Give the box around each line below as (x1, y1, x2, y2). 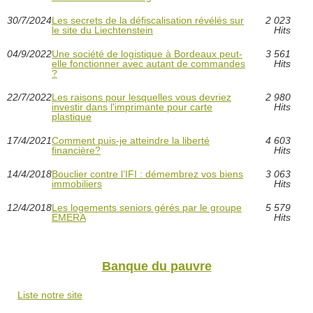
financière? (52, 144, 101, 156)
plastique (52, 110, 92, 122)
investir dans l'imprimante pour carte (52, 101, 212, 112)
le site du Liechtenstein (52, 24, 153, 36)
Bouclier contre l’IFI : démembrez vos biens (52, 168, 243, 180)
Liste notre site (17, 289, 82, 300)
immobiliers (52, 177, 102, 189)
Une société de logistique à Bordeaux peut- (52, 48, 242, 59)
